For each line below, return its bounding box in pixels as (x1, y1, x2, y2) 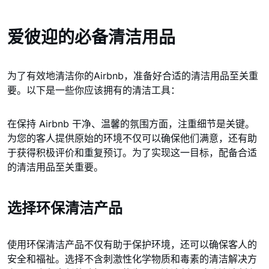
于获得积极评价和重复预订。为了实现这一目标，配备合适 (7, 147, 257, 159)
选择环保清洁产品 (7, 199, 122, 217)
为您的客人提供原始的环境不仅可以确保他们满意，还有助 (7, 132, 257, 144)
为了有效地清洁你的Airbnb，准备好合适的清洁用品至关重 (7, 70, 258, 82)
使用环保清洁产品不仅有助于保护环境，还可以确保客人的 (7, 238, 257, 250)
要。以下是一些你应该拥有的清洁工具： (7, 84, 180, 96)
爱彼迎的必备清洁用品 (7, 27, 175, 47)
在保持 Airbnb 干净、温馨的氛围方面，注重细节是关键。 (7, 118, 255, 130)
